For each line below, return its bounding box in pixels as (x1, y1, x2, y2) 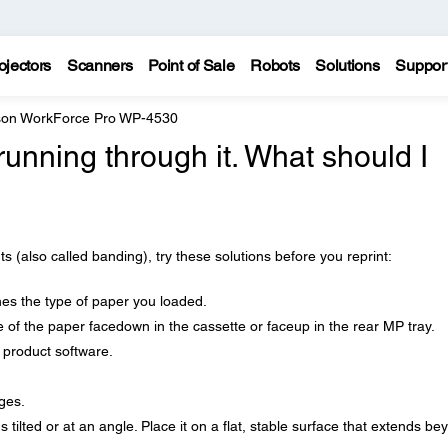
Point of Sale (148, 56, 235, 75)
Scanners (66, 56, 133, 75)
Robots (250, 56, 300, 75)
